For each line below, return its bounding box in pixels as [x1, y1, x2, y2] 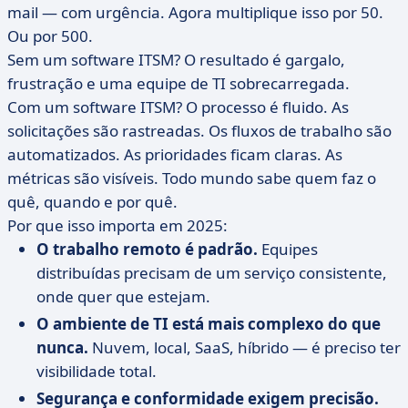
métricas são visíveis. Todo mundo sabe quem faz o [7, 168, 376, 189]
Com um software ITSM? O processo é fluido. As [7, 97, 349, 117]
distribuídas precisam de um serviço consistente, [36, 262, 387, 283]
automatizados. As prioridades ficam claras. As [7, 144, 342, 165]
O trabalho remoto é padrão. [36, 239, 258, 260]
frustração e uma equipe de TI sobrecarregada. [7, 73, 350, 94]
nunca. [36, 337, 88, 358]
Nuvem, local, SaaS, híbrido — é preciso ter [88, 337, 401, 358]
